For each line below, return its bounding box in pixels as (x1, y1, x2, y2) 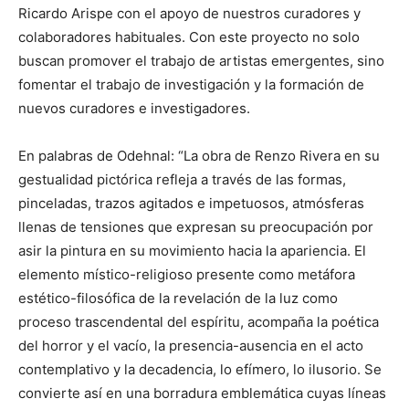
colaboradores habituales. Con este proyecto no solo (18, 27, 360, 46)
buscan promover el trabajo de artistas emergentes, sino (18, 51, 384, 69)
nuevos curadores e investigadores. (18, 99, 250, 117)
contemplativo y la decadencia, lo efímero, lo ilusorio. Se (18, 360, 382, 378)
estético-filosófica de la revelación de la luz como (18, 288, 338, 307)
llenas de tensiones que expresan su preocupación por (18, 217, 373, 236)
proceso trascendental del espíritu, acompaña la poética (18, 312, 379, 330)
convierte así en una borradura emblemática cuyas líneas (18, 383, 386, 402)
